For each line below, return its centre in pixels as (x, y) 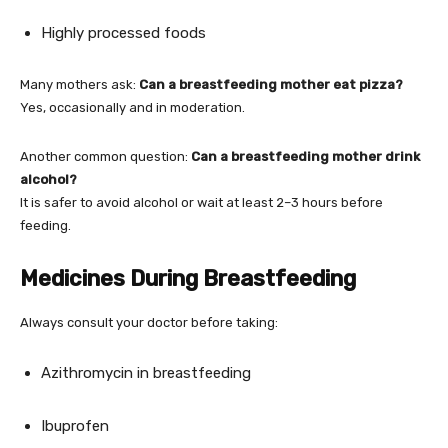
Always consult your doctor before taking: (149, 322)
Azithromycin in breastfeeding (146, 373)
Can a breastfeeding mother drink (305, 156)
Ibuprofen (75, 426)
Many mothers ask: (79, 84)
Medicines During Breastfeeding (188, 278)
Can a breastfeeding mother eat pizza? (271, 84)
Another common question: (105, 156)
